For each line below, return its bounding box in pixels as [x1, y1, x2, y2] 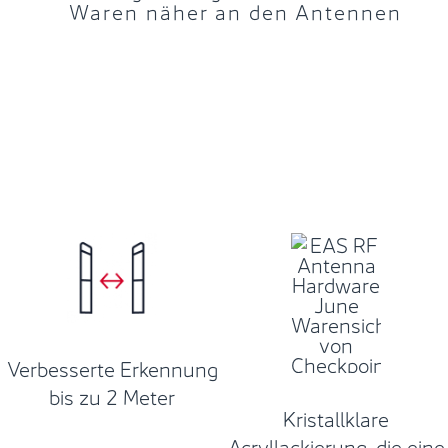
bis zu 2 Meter [49, 378, 175, 411]
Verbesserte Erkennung [6, 350, 218, 383]
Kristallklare [283, 401, 389, 433]
